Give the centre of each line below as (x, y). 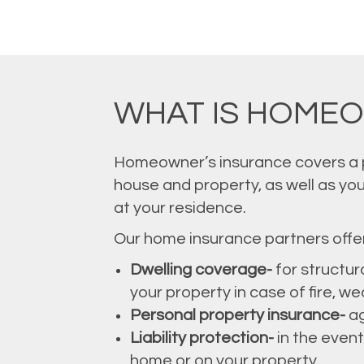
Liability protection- (201, 338)
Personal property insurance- (237, 315)
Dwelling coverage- (201, 269)
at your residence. (180, 208)
